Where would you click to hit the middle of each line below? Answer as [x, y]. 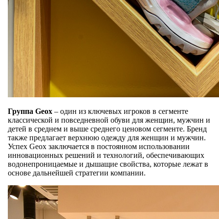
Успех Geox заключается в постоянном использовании [99, 146]
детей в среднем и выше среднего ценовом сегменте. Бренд [107, 129]
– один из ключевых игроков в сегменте [120, 111]
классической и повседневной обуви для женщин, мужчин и [109, 120]
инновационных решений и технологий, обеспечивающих [106, 155]
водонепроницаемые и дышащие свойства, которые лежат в [108, 164]
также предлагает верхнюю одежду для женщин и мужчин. [107, 137]
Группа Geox [30, 111]
